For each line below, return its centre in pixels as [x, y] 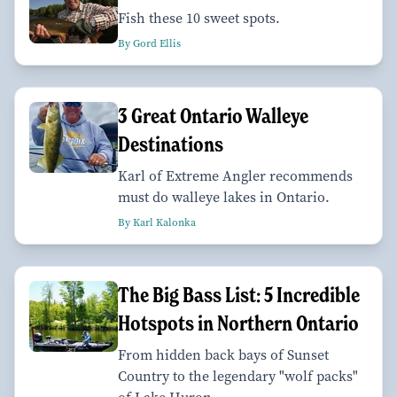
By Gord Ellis [149, 43]
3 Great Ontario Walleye [213, 115]
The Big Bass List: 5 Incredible [239, 294]
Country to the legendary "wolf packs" [238, 376]
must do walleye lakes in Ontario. [224, 197]
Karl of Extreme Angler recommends [235, 175]
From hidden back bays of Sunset [223, 354]
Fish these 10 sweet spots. [199, 18]
